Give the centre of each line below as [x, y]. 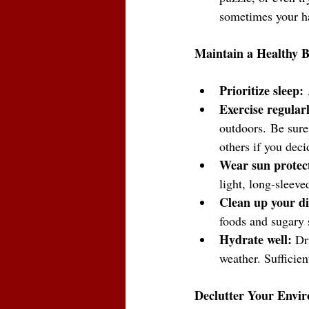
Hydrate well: [256, 240]
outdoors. [243, 128]
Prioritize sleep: [261, 91]
